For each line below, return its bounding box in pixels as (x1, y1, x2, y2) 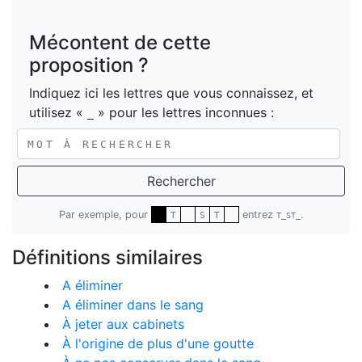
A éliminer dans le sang (62, 297, 204, 313)
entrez (238, 208, 276, 221)
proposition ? (29, 53, 149, 77)
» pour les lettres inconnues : (94, 104, 274, 120)
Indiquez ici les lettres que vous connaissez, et (29, 85, 314, 101)
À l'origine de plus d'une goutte (62, 335, 254, 351)
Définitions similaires (12, 246, 203, 269)
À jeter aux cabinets (62, 316, 184, 332)
